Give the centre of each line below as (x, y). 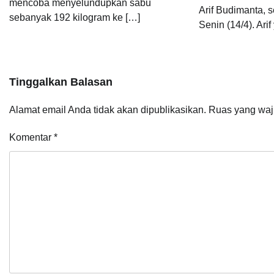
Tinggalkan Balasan (61, 82)
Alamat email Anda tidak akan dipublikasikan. (108, 109)
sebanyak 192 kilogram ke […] (75, 17)
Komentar (31, 137)
